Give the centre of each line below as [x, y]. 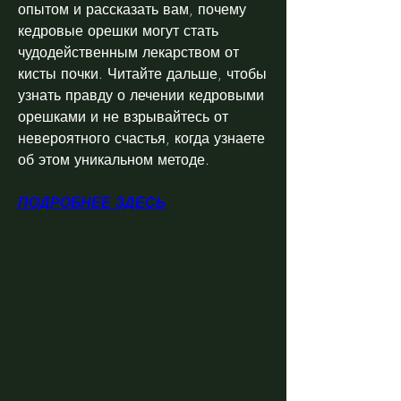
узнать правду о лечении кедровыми [141, 94]
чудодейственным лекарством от [128, 51]
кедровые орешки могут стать [118, 30]
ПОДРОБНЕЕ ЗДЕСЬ [92, 202]
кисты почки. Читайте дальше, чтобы [142, 73]
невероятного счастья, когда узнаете [141, 137]
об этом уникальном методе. [114, 159]
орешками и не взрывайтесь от [123, 116]
